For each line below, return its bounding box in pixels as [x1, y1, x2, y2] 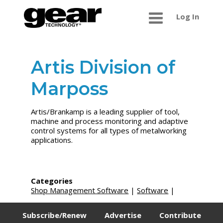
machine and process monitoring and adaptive [31, 116, 189, 126]
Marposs [31, 78, 109, 100]
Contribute [159, 210, 201, 221]
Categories [31, 175, 73, 186]
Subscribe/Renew [22, 210, 87, 221]
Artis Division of [31, 56, 176, 79]
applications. [31, 135, 73, 145]
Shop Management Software [31, 185, 129, 195]
